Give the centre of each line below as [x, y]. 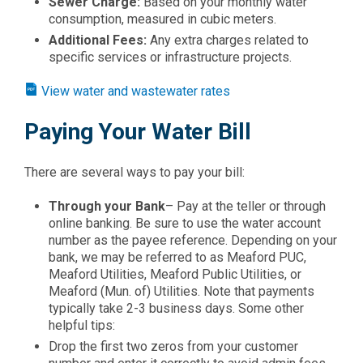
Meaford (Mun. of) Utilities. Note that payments [181, 291]
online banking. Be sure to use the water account [185, 223]
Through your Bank [107, 206]
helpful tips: [82, 325]
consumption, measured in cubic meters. [162, 19]
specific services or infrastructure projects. [170, 57]
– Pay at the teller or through [246, 206]
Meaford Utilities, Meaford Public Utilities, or [175, 274]
